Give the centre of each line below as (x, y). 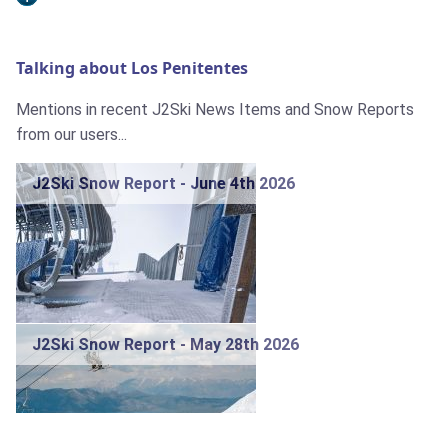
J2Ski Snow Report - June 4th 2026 (163, 184)
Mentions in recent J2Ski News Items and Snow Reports (215, 110)
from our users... (71, 135)
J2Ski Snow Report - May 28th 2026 (165, 345)
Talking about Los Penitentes (132, 68)
